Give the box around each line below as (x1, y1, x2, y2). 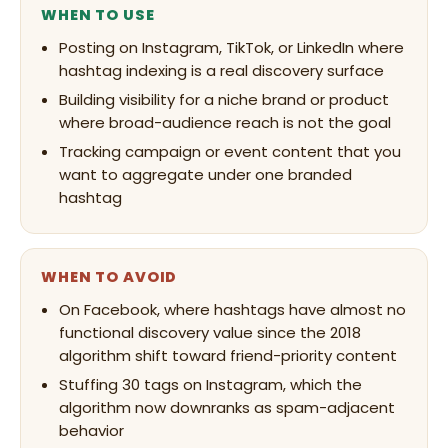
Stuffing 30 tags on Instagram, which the (59, 374, 362, 395)
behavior (59, 420, 124, 441)
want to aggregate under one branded (59, 164, 352, 185)
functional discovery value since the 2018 (59, 322, 361, 343)
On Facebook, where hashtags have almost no (59, 299, 406, 320)
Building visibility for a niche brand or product (59, 89, 389, 110)
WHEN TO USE (41, 5, 155, 25)
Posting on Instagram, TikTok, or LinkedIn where (59, 37, 404, 58)
